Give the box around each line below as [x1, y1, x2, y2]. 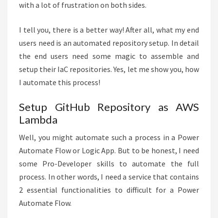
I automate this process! [19, 77, 100, 88]
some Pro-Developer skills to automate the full [19, 159, 199, 169]
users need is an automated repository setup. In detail [19, 38, 199, 48]
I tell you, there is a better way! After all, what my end [19, 25, 199, 35]
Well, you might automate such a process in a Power [19, 132, 199, 143]
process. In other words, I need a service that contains [19, 172, 199, 182]
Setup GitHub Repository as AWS [19, 100, 199, 114]
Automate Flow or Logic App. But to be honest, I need [19, 145, 199, 156]
